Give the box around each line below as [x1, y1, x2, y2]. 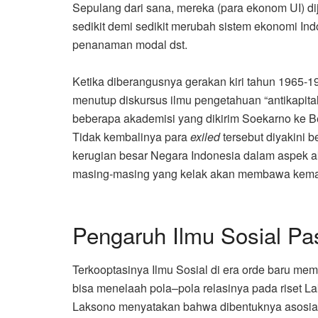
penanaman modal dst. [72, 35, 187, 53]
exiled [190, 128, 223, 145]
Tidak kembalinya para [72, 128, 190, 145]
